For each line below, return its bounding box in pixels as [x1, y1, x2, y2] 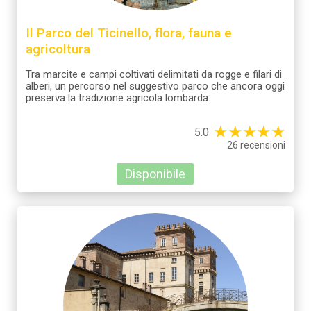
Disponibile [125, 166, 186, 181]
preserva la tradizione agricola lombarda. [26, 91, 210, 104]
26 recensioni [227, 139, 285, 151]
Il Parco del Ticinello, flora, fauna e [26, 24, 232, 41]
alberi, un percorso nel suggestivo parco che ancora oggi [26, 79, 285, 92]
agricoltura [26, 40, 90, 57]
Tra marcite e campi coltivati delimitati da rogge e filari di [26, 67, 282, 81]
